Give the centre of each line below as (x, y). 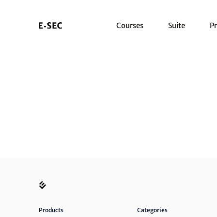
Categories (152, 210)
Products (51, 210)
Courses (130, 25)
